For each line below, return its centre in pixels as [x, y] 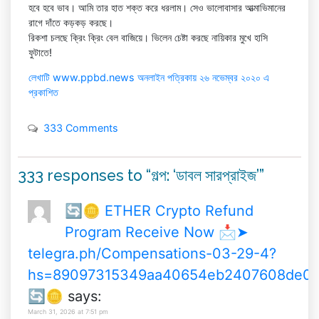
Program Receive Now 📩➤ [157, 232]
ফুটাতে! [40, 52]
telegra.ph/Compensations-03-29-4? [152, 253]
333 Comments [81, 128]
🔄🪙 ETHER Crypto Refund [159, 210]
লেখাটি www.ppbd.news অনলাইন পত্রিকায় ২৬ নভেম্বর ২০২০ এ [149, 77]
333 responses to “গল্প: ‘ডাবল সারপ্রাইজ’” [141, 176]
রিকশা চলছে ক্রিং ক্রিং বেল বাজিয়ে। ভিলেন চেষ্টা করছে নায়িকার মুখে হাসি [148, 37]
